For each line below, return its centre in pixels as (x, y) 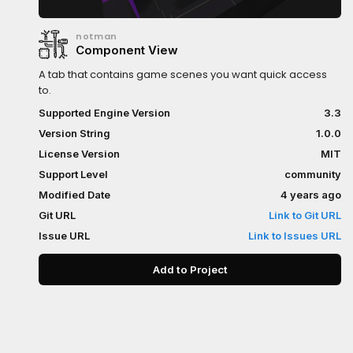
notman (97, 36)
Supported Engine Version (105, 113)
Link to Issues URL (295, 236)
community (313, 174)
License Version (80, 154)
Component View (127, 50)
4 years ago (311, 195)
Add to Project (208, 269)
